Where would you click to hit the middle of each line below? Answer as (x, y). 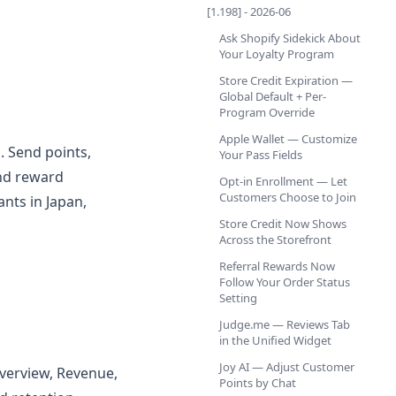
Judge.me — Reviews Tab (285, 324)
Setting (238, 298)
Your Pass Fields (261, 155)
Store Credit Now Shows (283, 224)
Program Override (267, 112)
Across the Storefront (275, 240)
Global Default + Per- (273, 96)
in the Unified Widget (275, 340)
